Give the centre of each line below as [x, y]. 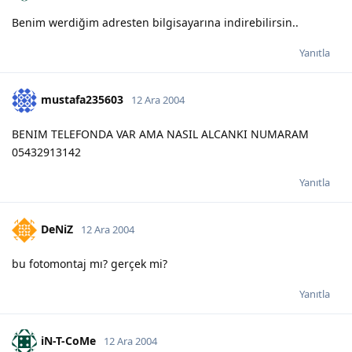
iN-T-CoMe [68, 340]
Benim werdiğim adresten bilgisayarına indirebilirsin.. [155, 22]
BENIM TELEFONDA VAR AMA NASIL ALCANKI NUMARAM [160, 134]
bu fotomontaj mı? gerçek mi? [90, 263]
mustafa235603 [82, 99]
